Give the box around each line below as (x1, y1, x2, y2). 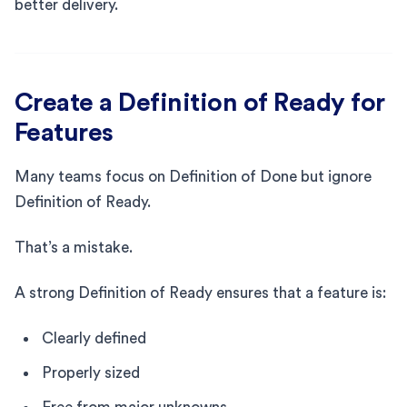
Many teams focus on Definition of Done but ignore (15, 168, 372, 184)
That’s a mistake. (15, 239, 133, 255)
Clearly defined (42, 330, 146, 346)
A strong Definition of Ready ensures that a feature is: (15, 284, 386, 301)
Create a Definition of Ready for (15, 89, 385, 115)
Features (15, 119, 114, 145)
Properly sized (42, 364, 140, 381)
